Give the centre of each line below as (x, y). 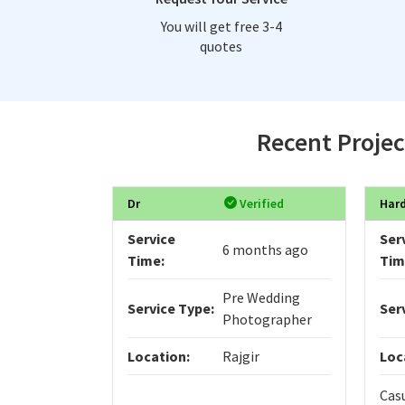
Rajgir (240, 356)
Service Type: (171, 308)
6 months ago (265, 249)
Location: (159, 356)
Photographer (267, 319)
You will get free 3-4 (221, 26)
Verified (260, 203)
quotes (221, 46)
